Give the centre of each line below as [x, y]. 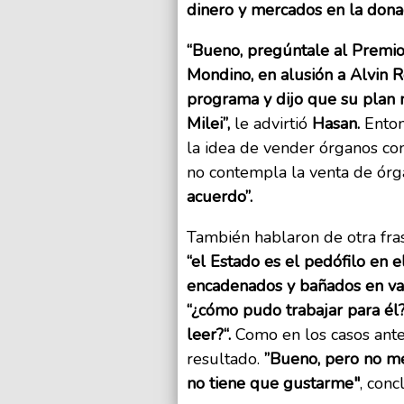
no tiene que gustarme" [273, 384]
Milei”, [208, 124]
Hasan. [334, 124]
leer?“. [209, 335]
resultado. [225, 359]
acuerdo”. [220, 197]
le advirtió [269, 124]
